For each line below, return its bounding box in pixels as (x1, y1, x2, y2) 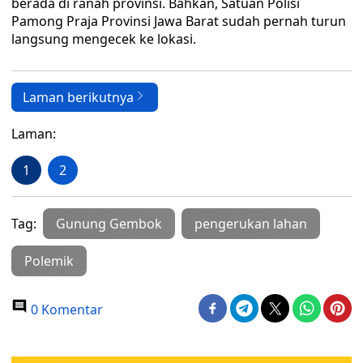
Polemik (24, 252, 74, 270)
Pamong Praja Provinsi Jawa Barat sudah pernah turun (11, 12, 346, 30)
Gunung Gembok (56, 215, 162, 233)
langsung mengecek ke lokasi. (11, 30, 196, 48)
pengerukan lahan (194, 215, 307, 233)
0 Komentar (28, 301, 103, 318)
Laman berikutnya (23, 88, 134, 106)
